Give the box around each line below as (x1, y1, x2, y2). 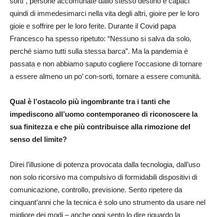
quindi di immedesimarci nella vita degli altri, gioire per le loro (10, 9, 199, 17)
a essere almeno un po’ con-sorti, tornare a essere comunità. (10, 72, 201, 80)
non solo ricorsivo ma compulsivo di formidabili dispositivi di (10, 172, 197, 181)
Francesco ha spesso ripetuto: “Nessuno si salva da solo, (10, 34, 191, 43)
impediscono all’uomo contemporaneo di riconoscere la (10, 109, 198, 118)
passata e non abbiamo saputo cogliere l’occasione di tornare (10, 59, 202, 68)
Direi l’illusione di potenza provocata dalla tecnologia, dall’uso (10, 160, 200, 169)
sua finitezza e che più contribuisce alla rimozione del (10, 122, 190, 131)
